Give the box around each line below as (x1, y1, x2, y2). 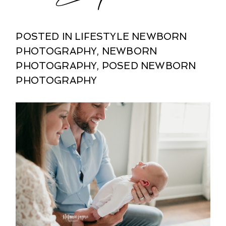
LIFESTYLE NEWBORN (75, 31, 187, 43)
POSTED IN (16, 31, 75, 43)
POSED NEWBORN (101, 60, 196, 72)
